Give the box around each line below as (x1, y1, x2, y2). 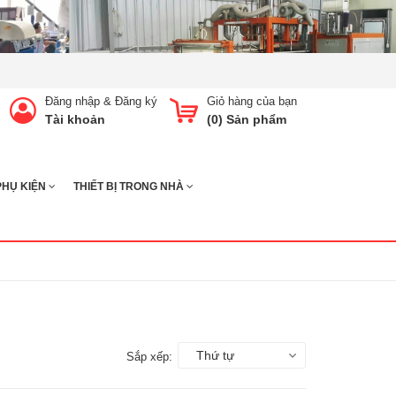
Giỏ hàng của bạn (207, 94, 297, 108)
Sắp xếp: (126, 349, 172, 363)
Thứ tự (196, 347, 234, 362)
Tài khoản (45, 111, 105, 126)
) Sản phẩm (218, 111, 286, 126)
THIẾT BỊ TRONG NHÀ (73, 179, 187, 193)
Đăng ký (115, 94, 157, 108)
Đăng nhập (45, 94, 100, 108)
